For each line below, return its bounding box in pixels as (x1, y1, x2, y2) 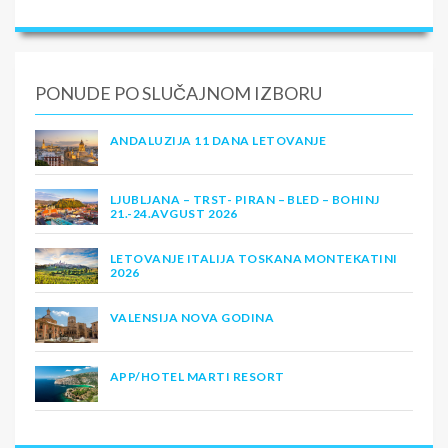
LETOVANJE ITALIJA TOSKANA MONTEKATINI (110, 251, 398, 267)
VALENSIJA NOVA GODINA (110, 310, 275, 326)
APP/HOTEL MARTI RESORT (110, 369, 285, 385)
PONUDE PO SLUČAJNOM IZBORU (35, 82, 322, 105)
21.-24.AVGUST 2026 (110, 206, 238, 222)
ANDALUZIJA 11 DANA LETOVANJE (110, 133, 327, 149)
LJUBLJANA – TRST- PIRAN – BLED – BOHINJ (110, 192, 380, 208)
